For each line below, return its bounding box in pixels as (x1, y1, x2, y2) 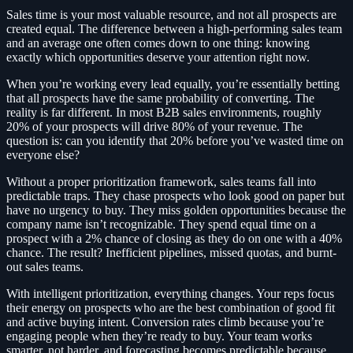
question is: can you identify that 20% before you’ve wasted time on (6, 133, 344, 147)
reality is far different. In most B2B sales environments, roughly (6, 105, 321, 119)
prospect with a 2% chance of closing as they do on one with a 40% (6, 231, 342, 245)
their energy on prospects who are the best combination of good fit (6, 300, 335, 314)
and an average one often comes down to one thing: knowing (6, 35, 310, 50)
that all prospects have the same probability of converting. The (6, 91, 314, 105)
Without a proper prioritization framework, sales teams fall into (6, 174, 316, 188)
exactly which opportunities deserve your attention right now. (6, 50, 310, 64)
